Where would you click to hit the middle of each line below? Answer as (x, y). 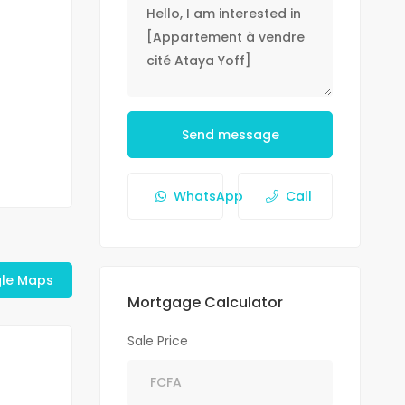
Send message (230, 134)
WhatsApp (209, 196)
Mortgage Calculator (206, 302)
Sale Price (158, 340)
